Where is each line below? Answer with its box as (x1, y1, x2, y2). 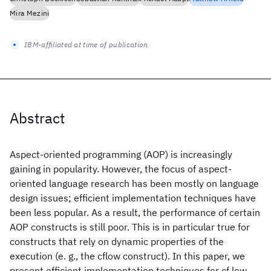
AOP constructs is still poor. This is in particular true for (10, 221, 250, 233)
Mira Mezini (10, 8, 50, 18)
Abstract (10, 108, 65, 128)
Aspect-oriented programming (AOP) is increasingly (10, 148, 232, 160)
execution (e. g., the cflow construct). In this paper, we (10, 250, 245, 262)
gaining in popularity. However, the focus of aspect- (10, 163, 232, 175)
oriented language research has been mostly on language (10, 177, 259, 189)
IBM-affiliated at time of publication (24, 40, 148, 49)
